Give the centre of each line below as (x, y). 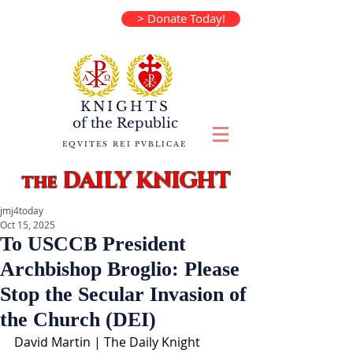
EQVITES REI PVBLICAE (124, 144)
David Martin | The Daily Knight (109, 342)
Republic (145, 123)
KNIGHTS (125, 107)
